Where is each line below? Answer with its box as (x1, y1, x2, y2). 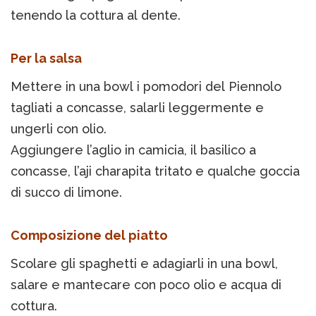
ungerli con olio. (11, 121, 107, 137)
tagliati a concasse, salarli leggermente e (11, 100, 264, 116)
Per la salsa (11, 51, 82, 66)
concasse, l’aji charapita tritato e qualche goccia (11, 164, 300, 179)
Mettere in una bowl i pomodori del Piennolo (11, 79, 281, 95)
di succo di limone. (11, 185, 122, 200)
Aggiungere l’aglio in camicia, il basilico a (11, 142, 256, 158)
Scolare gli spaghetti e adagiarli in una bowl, (11, 256, 278, 272)
